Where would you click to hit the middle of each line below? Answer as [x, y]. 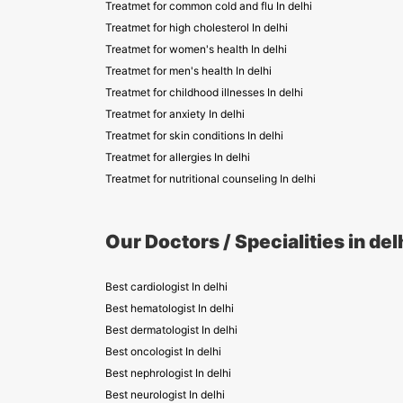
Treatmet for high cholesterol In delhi [197, 27]
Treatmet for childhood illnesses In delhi [204, 92]
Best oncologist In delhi [163, 351]
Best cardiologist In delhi [166, 287]
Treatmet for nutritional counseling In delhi [210, 179]
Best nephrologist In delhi [168, 373]
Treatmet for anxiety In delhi [175, 114]
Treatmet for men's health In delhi [188, 71]
